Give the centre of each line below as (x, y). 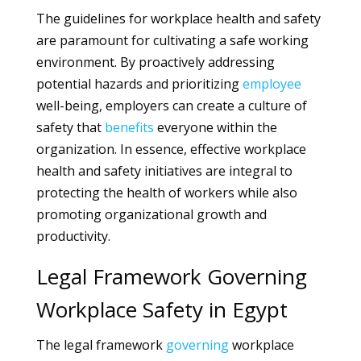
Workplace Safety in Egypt (162, 309)
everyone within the (215, 127)
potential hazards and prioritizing (139, 84)
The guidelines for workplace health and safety (178, 19)
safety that (70, 127)
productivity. (73, 236)
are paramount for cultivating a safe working (172, 40)
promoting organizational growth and (151, 214)
